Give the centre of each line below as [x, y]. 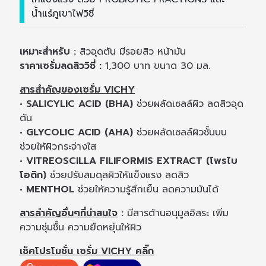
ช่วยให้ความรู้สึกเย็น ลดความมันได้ [147, 189]
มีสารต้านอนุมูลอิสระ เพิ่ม [178, 213]
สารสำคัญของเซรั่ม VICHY [77, 89]
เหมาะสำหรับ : [48, 51]
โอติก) [33, 175]
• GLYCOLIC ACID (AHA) [77, 132]
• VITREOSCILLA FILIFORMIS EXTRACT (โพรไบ [129, 161]
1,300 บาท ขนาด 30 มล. [156, 66]
